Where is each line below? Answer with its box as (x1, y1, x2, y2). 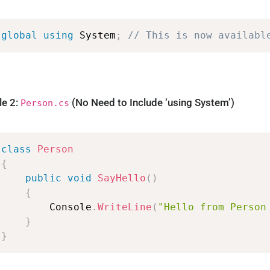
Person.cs (20, 98, 70, 108)
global (1, 29, 38, 41)
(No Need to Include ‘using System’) (69, 96, 235, 109)
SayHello (98, 172, 146, 184)
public (25, 172, 62, 184)
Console (49, 201, 92, 213)
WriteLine (98, 201, 152, 213)
